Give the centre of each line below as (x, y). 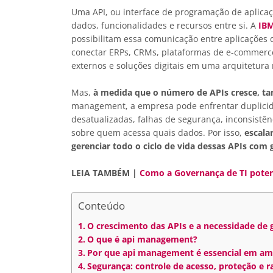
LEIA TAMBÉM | (105, 172)
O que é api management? (142, 239)
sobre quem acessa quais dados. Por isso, (158, 132)
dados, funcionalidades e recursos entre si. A (165, 25)
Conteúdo (101, 206)
